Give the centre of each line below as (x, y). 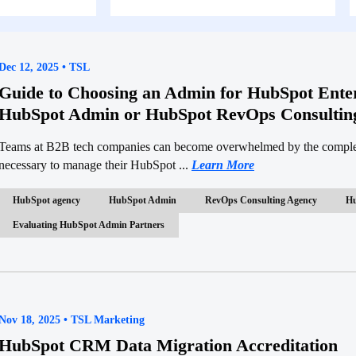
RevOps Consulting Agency (261, 200)
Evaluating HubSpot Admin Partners (89, 224)
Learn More (223, 164)
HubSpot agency (46, 200)
